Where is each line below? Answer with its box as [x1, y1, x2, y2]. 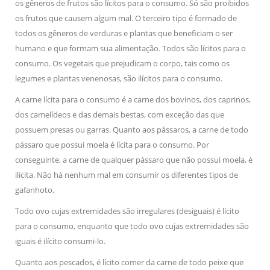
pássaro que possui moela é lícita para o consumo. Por [15, 139, 209, 150]
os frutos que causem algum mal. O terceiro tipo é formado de [15, 13, 237, 24]
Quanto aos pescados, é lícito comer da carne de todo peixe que [15, 257, 243, 268]
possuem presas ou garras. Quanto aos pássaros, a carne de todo [15, 124, 248, 135]
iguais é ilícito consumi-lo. [15, 236, 105, 246]
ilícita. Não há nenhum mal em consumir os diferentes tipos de [15, 169, 238, 180]
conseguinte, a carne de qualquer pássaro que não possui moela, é [15, 154, 253, 165]
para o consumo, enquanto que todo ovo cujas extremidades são [15, 221, 249, 231]
